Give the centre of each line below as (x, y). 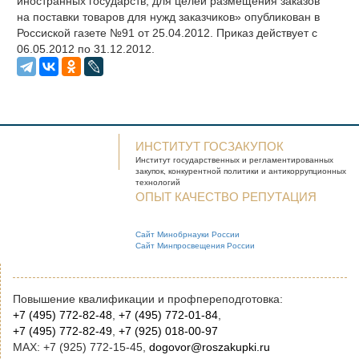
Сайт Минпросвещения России (196, 246)
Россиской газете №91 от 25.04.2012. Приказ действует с (167, 33)
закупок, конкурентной (179, 171)
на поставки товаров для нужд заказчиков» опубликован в (168, 17)
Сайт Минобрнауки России (188, 234)
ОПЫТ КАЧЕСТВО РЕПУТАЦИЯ (226, 197)
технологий (158, 182)
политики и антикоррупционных (285, 171)
